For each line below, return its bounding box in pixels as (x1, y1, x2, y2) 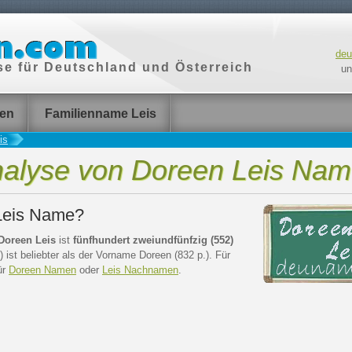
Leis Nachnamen (102, 264, 178, 276)
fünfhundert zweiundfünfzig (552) (73, 234, 233, 246)
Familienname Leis (45, 107, 156, 120)
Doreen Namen (9, 264, 76, 276)
